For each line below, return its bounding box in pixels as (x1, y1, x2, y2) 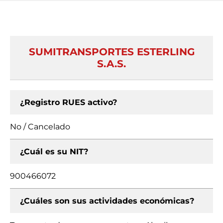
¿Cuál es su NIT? (20, 147, 88, 156)
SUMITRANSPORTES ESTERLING (28, 46, 195, 58)
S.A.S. (97, 58, 126, 70)
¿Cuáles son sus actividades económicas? (20, 196, 194, 206)
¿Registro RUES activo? (20, 98, 117, 107)
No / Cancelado (10, 122, 70, 131)
